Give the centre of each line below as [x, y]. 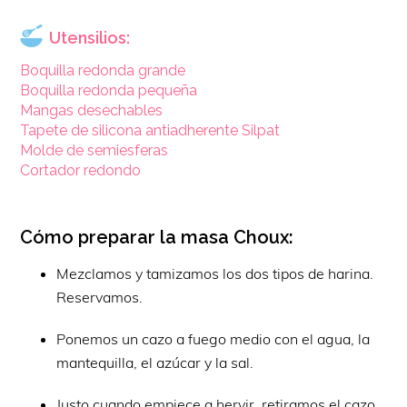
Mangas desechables [92, 110]
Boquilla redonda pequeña [109, 90]
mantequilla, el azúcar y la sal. [155, 362]
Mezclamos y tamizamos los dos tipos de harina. [215, 273]
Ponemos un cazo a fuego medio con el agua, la [213, 338]
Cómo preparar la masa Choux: [157, 237]
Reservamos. [100, 297]
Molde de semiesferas [94, 150]
